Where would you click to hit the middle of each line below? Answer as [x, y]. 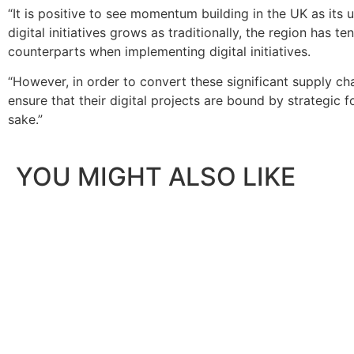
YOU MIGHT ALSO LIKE [156, 176]
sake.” [25, 120]
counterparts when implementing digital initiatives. [159, 52]
